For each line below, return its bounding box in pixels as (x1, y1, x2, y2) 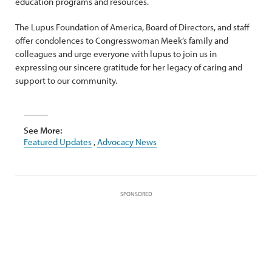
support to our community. (15, 75, 119, 86)
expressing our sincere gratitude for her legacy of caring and (15, 61, 242, 73)
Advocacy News (97, 136, 157, 148)
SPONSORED (120, 190, 152, 198)
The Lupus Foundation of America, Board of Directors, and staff (15, 21, 250, 33)
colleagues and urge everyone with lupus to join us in (15, 48, 217, 59)
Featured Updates (24, 136, 92, 148)
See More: (24, 124, 63, 136)
